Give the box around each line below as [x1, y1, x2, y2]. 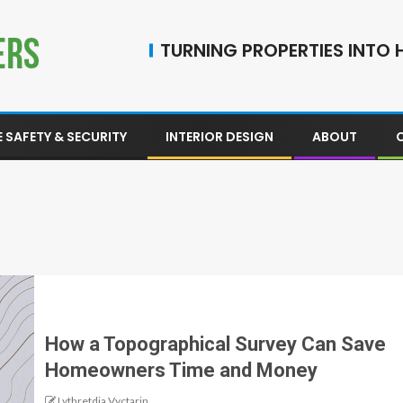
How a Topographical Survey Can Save [45, 332, 386, 355]
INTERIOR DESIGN [166, 127, 273, 146]
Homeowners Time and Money [45, 358, 318, 381]
